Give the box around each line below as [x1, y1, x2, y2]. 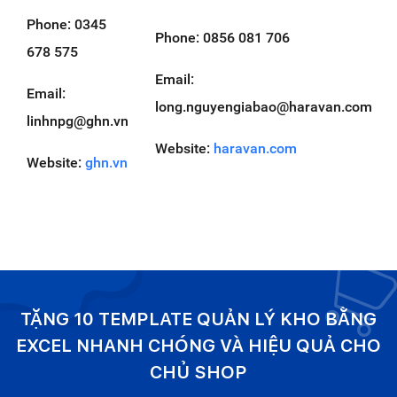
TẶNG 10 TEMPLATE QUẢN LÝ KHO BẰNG [20, 308, 377, 331]
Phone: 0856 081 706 [155, 29, 290, 47]
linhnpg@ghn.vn [27, 113, 128, 130]
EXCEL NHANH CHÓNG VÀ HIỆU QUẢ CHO [16, 335, 381, 357]
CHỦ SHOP [150, 362, 247, 384]
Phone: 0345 [27, 16, 106, 34]
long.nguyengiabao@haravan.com [155, 98, 372, 116]
